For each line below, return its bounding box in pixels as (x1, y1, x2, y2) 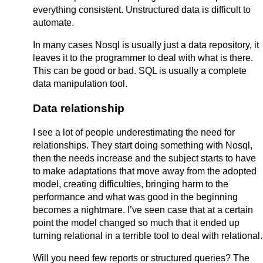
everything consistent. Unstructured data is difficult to (33, 4, 251, 15)
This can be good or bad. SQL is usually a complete (33, 65, 247, 76)
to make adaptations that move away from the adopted (33, 166, 257, 177)
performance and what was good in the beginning (33, 192, 238, 203)
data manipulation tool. (33, 78, 127, 89)
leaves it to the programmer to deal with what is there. (33, 52, 253, 63)
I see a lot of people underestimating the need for (33, 127, 235, 138)
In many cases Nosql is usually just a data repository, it (33, 39, 259, 50)
